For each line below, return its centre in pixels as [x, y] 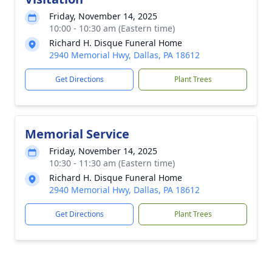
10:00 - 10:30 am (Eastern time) [112, 28]
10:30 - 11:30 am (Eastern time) [112, 163]
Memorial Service [77, 134]
